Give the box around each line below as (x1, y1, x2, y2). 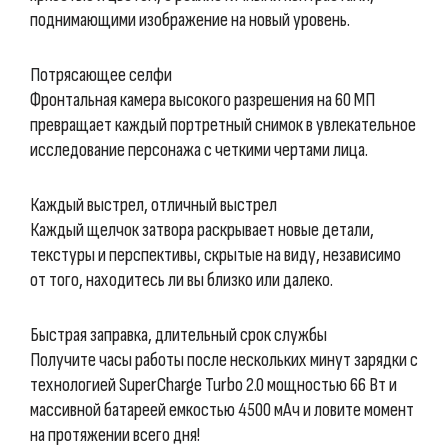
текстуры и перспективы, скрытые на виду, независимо (30, 243, 401, 267)
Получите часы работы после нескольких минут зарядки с (30, 348, 418, 372)
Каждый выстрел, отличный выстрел (30, 193, 277, 217)
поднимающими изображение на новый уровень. (30, 8, 350, 32)
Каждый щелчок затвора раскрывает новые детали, (30, 218, 374, 242)
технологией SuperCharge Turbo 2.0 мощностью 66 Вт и (30, 373, 397, 397)
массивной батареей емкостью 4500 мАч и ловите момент (30, 398, 414, 422)
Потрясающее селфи (30, 63, 172, 87)
